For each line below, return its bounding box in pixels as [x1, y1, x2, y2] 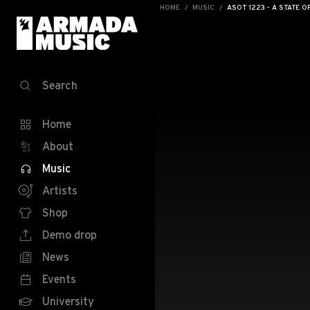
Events [42, 273, 76, 285]
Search [42, 79, 77, 91]
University [42, 295, 94, 307]
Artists [42, 184, 77, 197]
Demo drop [42, 228, 97, 241]
